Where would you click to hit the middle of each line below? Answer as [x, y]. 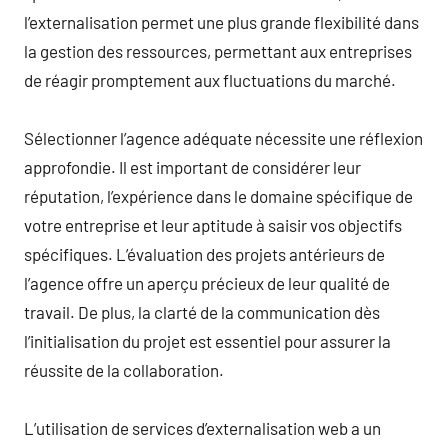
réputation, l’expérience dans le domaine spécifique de [218, 195]
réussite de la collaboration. [124, 369]
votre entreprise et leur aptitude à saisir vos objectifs [213, 224]
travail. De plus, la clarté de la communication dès [202, 311]
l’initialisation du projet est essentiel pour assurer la [207, 340]
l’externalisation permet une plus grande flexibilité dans [221, 21]
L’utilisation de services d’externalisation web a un [202, 427]
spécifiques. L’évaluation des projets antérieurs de [204, 253]
